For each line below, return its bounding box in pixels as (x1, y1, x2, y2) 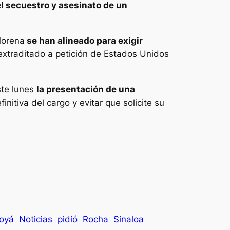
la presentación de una (36, 84, 135, 94)
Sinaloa (113, 214, 144, 225)
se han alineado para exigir (25, 35, 143, 46)
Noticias (19, 214, 52, 225)
